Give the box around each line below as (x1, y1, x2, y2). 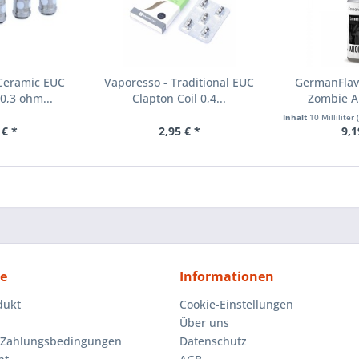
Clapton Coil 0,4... (132, 91, 227, 107)
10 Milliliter (309, 111, 357, 123)
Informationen (179, 268, 274, 286)
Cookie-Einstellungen (179, 296, 293, 313)
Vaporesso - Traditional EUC (104, 75, 255, 91)
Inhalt (282, 111, 309, 123)
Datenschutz (179, 333, 247, 349)
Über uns (179, 315, 229, 331)
